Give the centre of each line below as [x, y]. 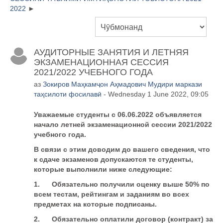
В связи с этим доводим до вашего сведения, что [122, 149]
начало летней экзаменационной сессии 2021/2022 [123, 124]
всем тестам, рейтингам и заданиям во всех [111, 194]
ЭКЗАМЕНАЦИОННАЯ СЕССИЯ [101, 62]
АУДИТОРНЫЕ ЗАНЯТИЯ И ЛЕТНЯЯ [111, 52]
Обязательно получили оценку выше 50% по [131, 184]
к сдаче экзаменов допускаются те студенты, [113, 159]
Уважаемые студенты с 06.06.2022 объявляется [118, 114]
